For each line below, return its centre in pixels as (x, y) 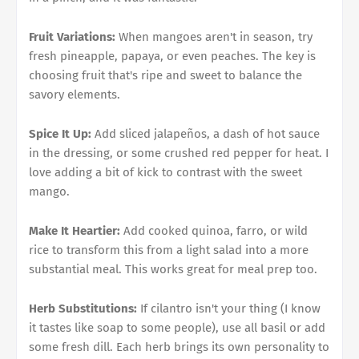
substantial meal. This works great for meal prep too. (173, 269)
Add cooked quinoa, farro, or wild (214, 230)
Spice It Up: (60, 133)
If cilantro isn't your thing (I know (229, 308)
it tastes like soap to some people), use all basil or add (177, 327)
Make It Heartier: (75, 230)
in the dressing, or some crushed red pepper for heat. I (179, 153)
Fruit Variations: (72, 36)
